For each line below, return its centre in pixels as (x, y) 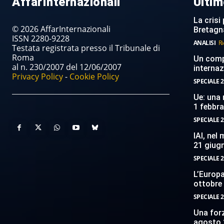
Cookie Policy (94, 77)
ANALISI (204, 43)
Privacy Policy (37, 77)
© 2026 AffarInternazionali (61, 29)
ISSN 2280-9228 (41, 39)
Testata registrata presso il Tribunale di (86, 48)
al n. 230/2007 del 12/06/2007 (67, 67)
